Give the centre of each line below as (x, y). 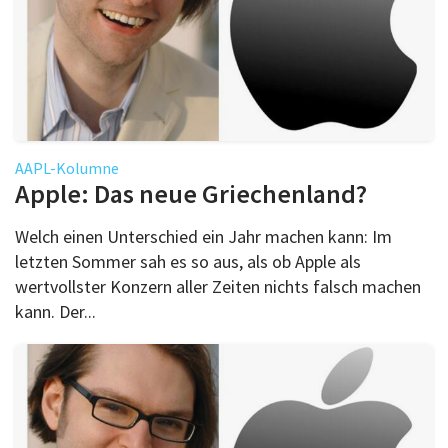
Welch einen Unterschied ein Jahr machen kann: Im (203, 236)
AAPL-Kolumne (67, 167)
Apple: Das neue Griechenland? (191, 193)
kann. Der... (55, 311)
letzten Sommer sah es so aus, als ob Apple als (188, 261)
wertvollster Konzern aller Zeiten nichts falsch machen (218, 286)
